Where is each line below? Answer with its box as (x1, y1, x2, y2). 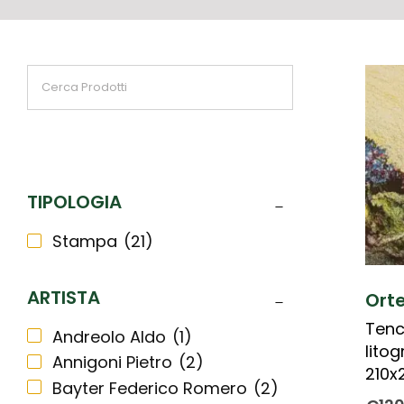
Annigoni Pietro (52, 351, 172, 374)
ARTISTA (27, 284, 100, 310)
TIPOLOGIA (27, 189, 122, 215)
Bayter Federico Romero (52, 376, 247, 399)
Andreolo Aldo (52, 325, 166, 348)
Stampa (52, 230, 117, 252)
